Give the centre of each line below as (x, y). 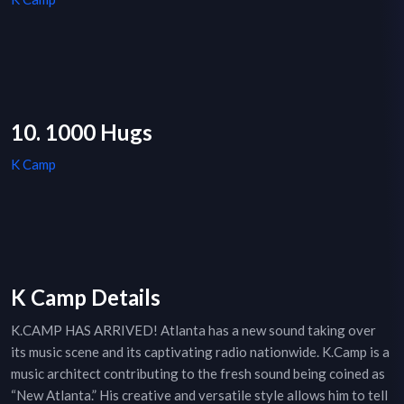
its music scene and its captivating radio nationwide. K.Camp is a (200, 352)
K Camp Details (86, 298)
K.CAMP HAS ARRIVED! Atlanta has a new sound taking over (193, 331)
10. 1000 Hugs (82, 133)
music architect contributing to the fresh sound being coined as (198, 374)
